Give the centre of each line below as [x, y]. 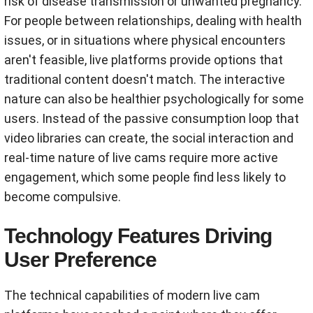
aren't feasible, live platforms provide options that [144, 60]
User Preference [80, 260]
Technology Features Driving [138, 236]
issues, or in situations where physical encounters [145, 41]
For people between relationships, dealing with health [153, 21]
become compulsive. [63, 197]
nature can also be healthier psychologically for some [154, 99]
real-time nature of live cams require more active [141, 158]
